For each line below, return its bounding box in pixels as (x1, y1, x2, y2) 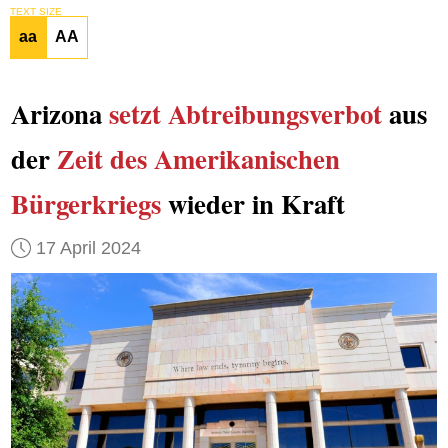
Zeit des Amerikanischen (56, 139, 340, 179)
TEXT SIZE (9, 5, 62, 17)
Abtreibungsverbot (167, 94, 382, 134)
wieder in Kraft (160, 184, 345, 224)
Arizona (10, 94, 109, 134)
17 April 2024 (35, 237, 141, 258)
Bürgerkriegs (10, 184, 161, 224)
